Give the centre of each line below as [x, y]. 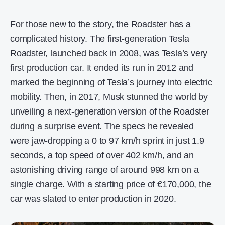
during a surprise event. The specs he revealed [102, 126]
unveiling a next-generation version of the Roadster [110, 112]
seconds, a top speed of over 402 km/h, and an [102, 155]
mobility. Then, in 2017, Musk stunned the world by [109, 97]
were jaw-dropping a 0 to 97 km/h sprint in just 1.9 [107, 141]
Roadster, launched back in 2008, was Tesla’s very [109, 53]
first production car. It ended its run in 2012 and [102, 68]
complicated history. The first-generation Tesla [100, 39]
